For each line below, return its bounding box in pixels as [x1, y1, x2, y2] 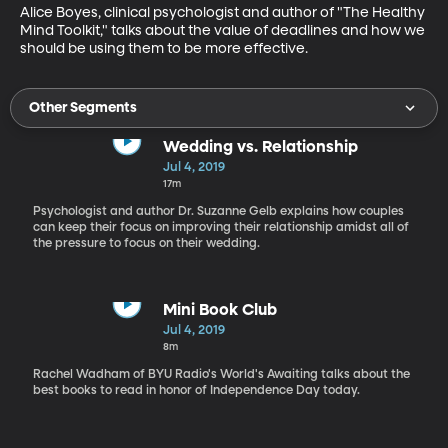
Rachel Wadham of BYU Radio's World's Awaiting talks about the [32, 368, 410, 381]
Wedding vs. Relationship [162, 139, 358, 156]
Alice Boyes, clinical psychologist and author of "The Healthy [20, 5, 428, 20]
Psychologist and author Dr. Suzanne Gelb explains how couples [32, 205, 404, 218]
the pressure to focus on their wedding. [32, 237, 260, 250]
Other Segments [29, 100, 137, 115]
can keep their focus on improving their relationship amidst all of [32, 221, 409, 234]
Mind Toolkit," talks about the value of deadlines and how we [20, 23, 428, 38]
